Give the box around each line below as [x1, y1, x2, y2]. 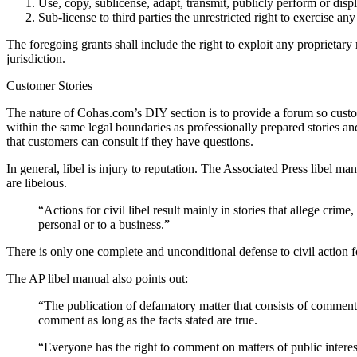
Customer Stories [6, 79, 92, 93]
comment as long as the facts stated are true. [38, 313, 257, 328]
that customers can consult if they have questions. [6, 135, 253, 149]
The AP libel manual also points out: [6, 272, 188, 286]
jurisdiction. [6, 52, 65, 66]
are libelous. [6, 176, 67, 190]
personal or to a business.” [38, 218, 170, 232]
